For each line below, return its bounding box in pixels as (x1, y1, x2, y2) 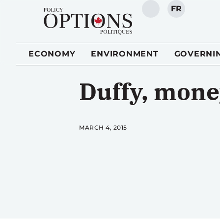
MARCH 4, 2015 (79, 124, 127, 131)
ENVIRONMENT (91, 49, 159, 58)
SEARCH (150, 9, 187, 19)
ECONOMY (28, 49, 76, 58)
